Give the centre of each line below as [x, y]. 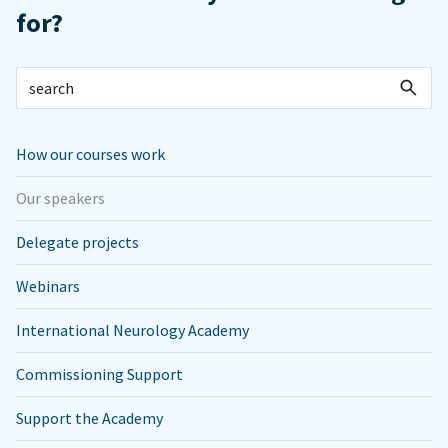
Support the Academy [89, 418]
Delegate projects [77, 242]
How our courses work [90, 154]
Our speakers [60, 198]
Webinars [48, 286]
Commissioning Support [99, 374]
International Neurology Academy [132, 330]
